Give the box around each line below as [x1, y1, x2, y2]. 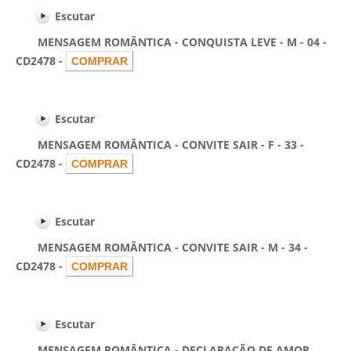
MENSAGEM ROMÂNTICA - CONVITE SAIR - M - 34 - [16, 240, 308, 255]
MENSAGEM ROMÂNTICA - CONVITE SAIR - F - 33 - [16, 137, 304, 152]
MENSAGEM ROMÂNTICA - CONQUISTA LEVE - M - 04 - [16, 34, 327, 49]
